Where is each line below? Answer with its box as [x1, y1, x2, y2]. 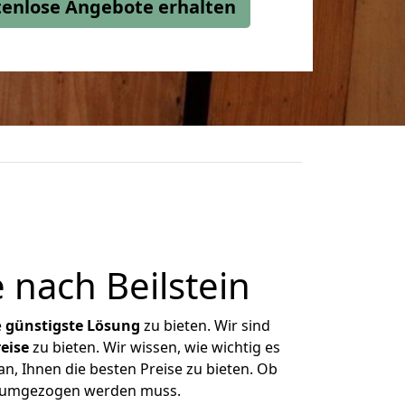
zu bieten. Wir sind [140, 316, 270, 335]
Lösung [87, 316, 140, 335]
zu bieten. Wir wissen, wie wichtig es [28, 337, 280, 357]
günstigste [5, 316, 83, 335]
